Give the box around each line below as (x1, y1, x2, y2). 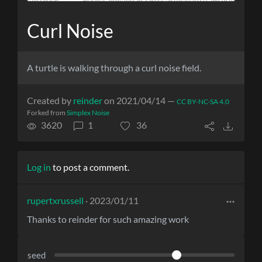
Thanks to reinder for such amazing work (27, 213, 189, 225)
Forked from (27, 108, 67, 118)
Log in (27, 161, 51, 173)
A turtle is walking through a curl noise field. (27, 62, 201, 74)
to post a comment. (51, 161, 129, 173)
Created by (27, 95, 73, 106)
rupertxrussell (27, 195, 84, 206)
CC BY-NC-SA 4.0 (177, 97, 229, 106)
